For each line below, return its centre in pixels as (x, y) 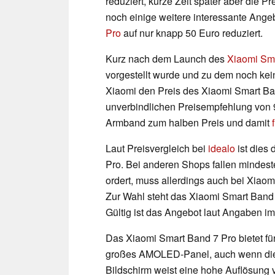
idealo (222, 148)
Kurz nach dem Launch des (166, 58)
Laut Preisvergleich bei (157, 148)
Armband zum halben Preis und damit (189, 122)
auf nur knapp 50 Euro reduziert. (192, 33)
